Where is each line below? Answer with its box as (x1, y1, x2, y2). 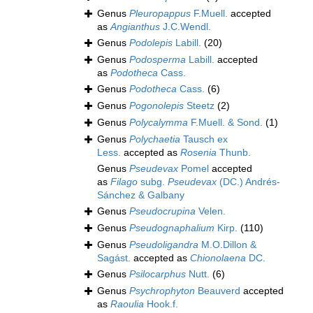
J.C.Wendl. (160, 21, 211, 33)
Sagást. (97, 252, 131, 264)
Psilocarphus (129, 268, 186, 280)
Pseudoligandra (129, 239, 198, 251)
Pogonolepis (129, 100, 184, 112)
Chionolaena (190, 252, 246, 264)
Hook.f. (144, 298, 178, 310)
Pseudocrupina (129, 205, 196, 217)
